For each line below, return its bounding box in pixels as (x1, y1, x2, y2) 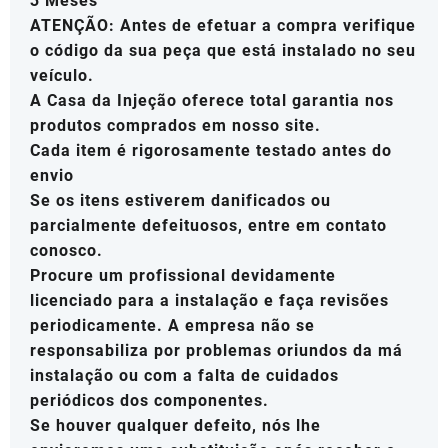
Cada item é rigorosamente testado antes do (30, 141, 392, 161)
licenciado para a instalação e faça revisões (30, 291, 389, 311)
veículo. (30, 66, 94, 86)
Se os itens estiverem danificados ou (30, 191, 331, 211)
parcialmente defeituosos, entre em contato (30, 216, 387, 236)
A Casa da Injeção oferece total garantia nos (30, 91, 394, 111)
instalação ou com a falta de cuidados (30, 366, 339, 386)
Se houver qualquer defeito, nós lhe (30, 416, 321, 436)
